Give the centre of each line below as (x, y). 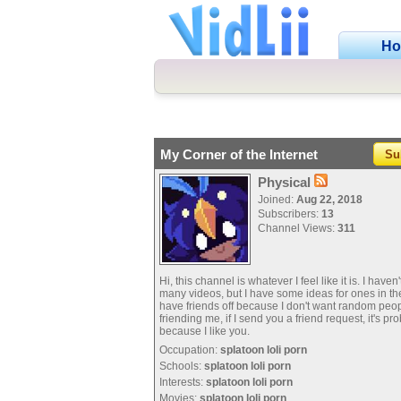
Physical (286, 182)
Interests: (183, 382)
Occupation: (190, 350)
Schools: (182, 366)
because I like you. (205, 331)
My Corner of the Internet (239, 154)
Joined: (277, 200)
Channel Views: (298, 228)
